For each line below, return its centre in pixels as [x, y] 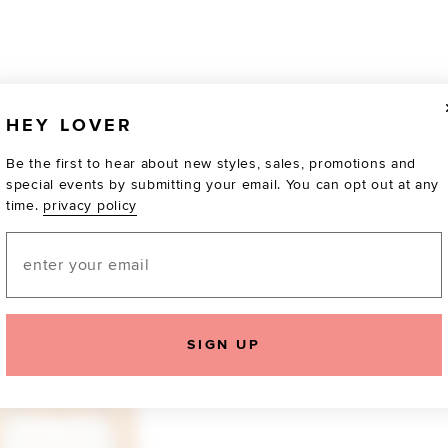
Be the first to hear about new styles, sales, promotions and [211, 163]
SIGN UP [224, 344]
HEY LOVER [70, 126]
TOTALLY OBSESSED [224, 357]
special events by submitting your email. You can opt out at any [223, 184]
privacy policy [90, 205]
